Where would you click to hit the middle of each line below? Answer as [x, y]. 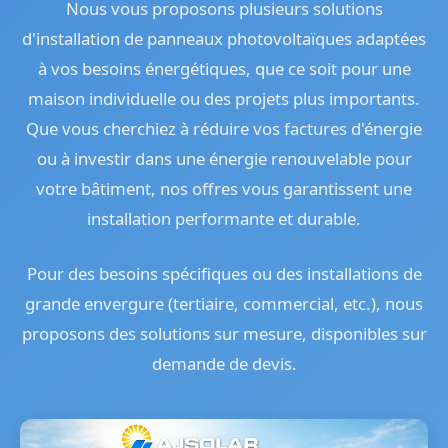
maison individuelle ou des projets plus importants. [224, 98]
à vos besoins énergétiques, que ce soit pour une [224, 68]
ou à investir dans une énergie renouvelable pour [224, 158]
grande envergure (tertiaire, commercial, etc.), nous [224, 303]
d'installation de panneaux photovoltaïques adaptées [224, 38]
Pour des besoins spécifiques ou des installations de [224, 273]
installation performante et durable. [224, 218]
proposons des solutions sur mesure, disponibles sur [224, 333]
